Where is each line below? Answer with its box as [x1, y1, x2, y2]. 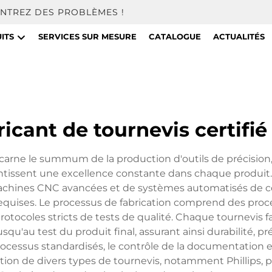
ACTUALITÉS [212, 32, 265, 41]
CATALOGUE [148, 32, 201, 41]
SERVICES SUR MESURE [38, 32, 137, 41]
